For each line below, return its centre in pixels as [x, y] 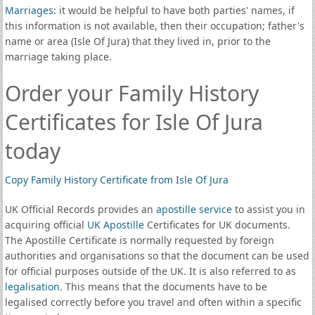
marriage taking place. [58, 57]
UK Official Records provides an [80, 209]
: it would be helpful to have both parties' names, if [174, 10]
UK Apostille [115, 225]
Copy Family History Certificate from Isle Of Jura [116, 180]
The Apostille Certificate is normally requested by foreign [139, 240]
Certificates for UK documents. [217, 225]
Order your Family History [131, 93]
